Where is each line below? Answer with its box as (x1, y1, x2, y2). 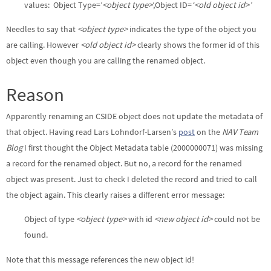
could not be (214, 214, 260, 225)
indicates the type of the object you (128, 23, 256, 34)
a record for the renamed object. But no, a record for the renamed (6, 157, 242, 169)
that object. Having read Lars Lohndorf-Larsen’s (6, 126, 178, 137)
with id (128, 214, 154, 225)
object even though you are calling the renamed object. (6, 54, 205, 66)
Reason (6, 82, 64, 106)
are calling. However (6, 39, 80, 50)
